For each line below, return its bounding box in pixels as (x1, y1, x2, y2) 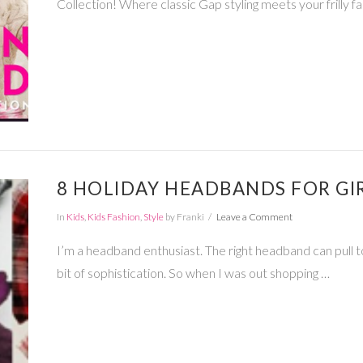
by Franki (163, 210, 204, 223)
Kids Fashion (87, 210, 140, 223)
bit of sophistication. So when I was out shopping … (56, 265, 330, 281)
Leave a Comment (216, 210, 293, 223)
